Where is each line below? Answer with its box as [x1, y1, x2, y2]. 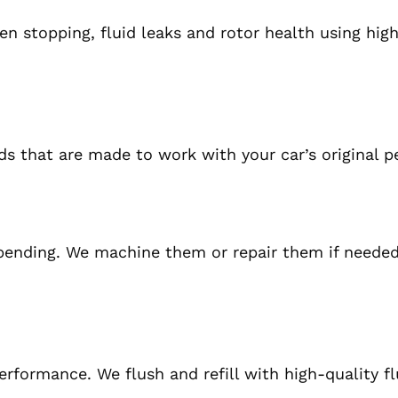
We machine [66, 243, 165, 262]
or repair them [206, 243, 329, 262]
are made [59, 145, 131, 164]
